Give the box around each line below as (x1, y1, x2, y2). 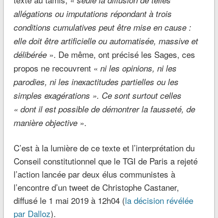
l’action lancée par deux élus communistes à (13, 167, 175, 180)
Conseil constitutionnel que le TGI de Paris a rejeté (13, 154, 198, 167)
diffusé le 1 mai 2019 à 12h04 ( (13, 194, 125, 206)
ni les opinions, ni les (100, 62, 177, 74)
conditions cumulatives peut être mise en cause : (13, 21, 191, 33)
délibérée (13, 48, 49, 60)
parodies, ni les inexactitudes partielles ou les (13, 75, 179, 88)
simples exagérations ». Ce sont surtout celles (13, 89, 182, 101)
